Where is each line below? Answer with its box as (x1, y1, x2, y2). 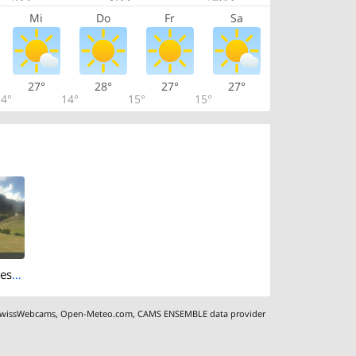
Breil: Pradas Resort (12, 266, 22, 283)
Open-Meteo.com (60, 307, 133, 319)
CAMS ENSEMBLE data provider (137, 307, 266, 319)
